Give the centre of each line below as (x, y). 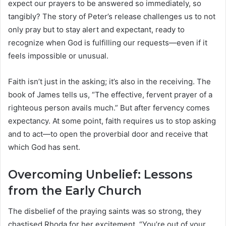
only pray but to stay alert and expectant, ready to (96, 30)
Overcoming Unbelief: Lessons (100, 175)
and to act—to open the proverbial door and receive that (108, 134)
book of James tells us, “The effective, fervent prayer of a (110, 95)
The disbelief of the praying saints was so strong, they (105, 211)
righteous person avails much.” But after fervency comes (109, 108)
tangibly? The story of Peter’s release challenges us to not (112, 17)
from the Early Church (75, 191)
